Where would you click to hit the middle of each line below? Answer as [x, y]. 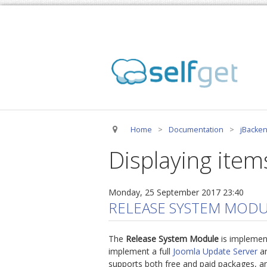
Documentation [196, 129]
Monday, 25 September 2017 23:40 [176, 192]
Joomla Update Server [215, 251]
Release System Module [172, 238]
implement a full [141, 251]
